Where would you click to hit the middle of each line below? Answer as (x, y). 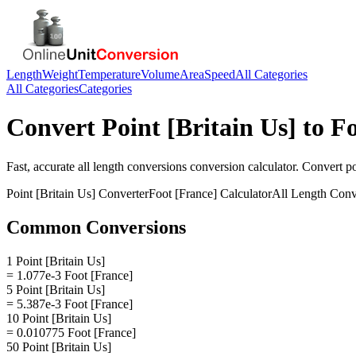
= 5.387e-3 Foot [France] (70, 304)
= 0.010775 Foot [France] (71, 332)
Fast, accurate (42, 166)
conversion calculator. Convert (266, 166)
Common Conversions (96, 227)
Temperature (109, 74)
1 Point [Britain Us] (56, 261)
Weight (60, 74)
